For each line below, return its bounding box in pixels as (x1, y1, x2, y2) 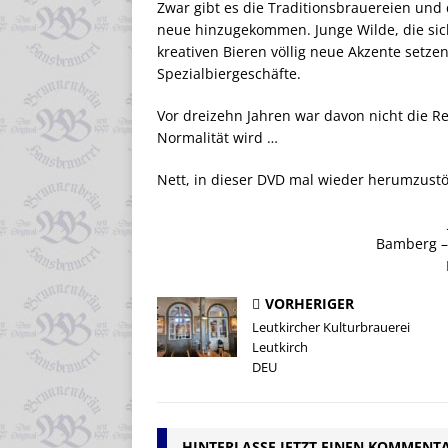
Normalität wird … (157, 128, 278, 148)
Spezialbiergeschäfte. (157, 64, 301, 84)
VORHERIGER (265, 294, 354, 314)
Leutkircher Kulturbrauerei (252, 318, 410, 337)
